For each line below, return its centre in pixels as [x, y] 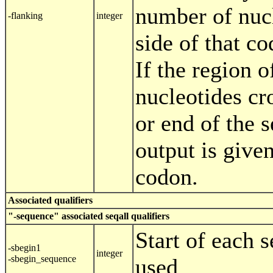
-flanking [25, 16]
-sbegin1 [24, 248]
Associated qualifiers [50, 200]
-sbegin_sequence [42, 259]
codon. [167, 177]
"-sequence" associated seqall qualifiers [89, 216]
